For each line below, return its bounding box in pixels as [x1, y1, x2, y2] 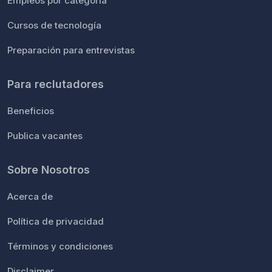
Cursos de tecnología [7, 19, 101, 31]
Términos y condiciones [7, 240, 113, 252]
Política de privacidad [7, 216, 104, 227]
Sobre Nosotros [7, 163, 90, 176]
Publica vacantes [7, 130, 83, 141]
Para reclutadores [7, 78, 104, 90]
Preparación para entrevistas [7, 44, 135, 56]
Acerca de [7, 191, 53, 202]
